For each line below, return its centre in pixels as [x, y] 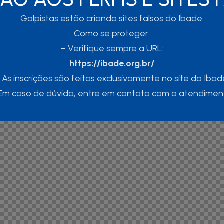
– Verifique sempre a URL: [112, 48]
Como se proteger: [112, 33]
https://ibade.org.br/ [112, 63]
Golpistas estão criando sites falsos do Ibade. [112, 18]
